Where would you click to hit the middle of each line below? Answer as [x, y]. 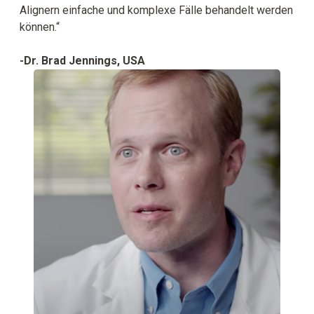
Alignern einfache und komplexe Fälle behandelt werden [156, 10]
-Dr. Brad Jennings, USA [82, 60]
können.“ [40, 27]
